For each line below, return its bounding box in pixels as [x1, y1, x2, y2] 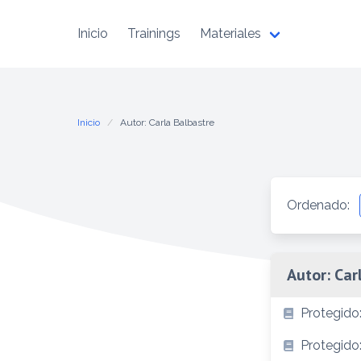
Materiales [200, 26, 261, 41]
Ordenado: [287, 197, 350, 213]
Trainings [127, 26, 180, 41]
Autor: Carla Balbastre [120, 117, 214, 128]
